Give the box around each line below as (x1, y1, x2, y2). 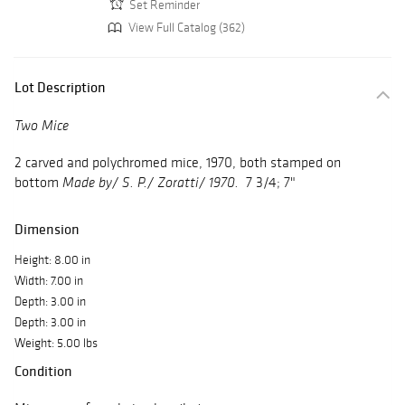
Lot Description (14, 78, 106, 97)
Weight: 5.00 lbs (14, 335, 98, 352)
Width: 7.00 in (14, 273, 83, 289)
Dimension (14, 220, 80, 239)
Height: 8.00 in (14, 252, 90, 268)
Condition (14, 362, 72, 381)
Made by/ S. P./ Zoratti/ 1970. (62, 176, 239, 192)
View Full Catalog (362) (126, 19, 245, 35)
